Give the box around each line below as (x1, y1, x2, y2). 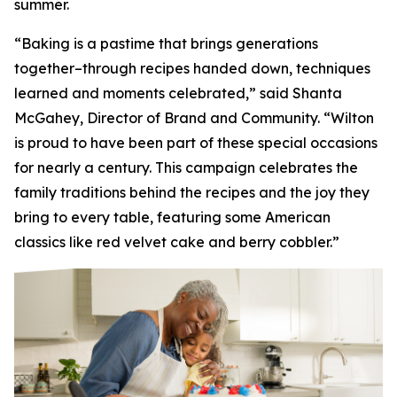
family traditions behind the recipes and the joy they (14, 183, 370, 201)
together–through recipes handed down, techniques (14, 59, 370, 77)
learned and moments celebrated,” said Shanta (14, 84, 342, 102)
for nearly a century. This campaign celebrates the (14, 159, 358, 176)
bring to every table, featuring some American (14, 208, 331, 226)
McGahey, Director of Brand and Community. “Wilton (14, 109, 374, 127)
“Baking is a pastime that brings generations (14, 35, 318, 52)
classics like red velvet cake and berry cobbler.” (14, 233, 339, 251)
